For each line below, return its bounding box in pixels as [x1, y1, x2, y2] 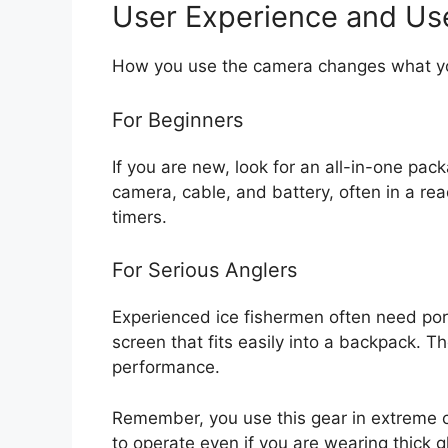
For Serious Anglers [112, 258, 297, 283]
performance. [112, 357, 220, 378]
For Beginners [112, 107, 243, 132]
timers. [112, 206, 167, 227]
